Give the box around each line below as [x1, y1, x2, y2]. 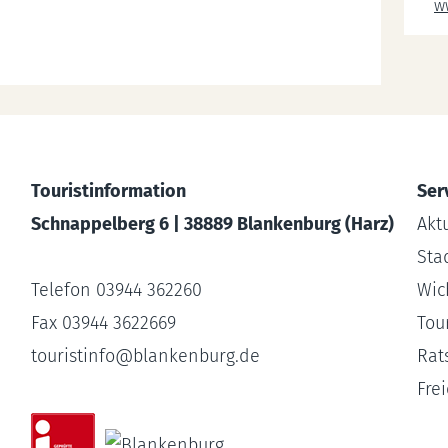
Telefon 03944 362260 [30, 279, 202, 301]
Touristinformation [30, 180, 186, 202]
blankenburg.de [132, 345, 260, 367]
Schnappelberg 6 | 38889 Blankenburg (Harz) [30, 213, 394, 235]
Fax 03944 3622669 [30, 312, 176, 334]
